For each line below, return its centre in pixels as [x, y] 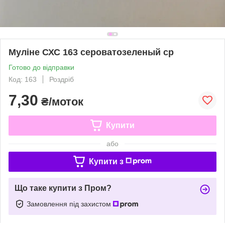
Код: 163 [23, 79]
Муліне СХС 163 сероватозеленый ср [91, 52]
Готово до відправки [41, 67]
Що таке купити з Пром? [63, 188]
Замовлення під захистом [70, 204]
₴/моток [61, 101]
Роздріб [62, 79]
